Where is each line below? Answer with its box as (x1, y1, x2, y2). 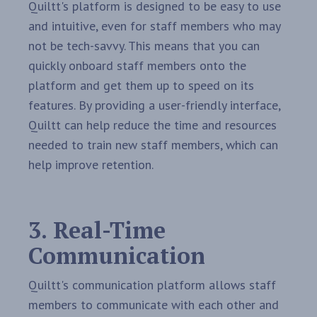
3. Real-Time (28, 215, 166, 246)
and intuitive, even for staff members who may (28, 18, 280, 35)
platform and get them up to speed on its (28, 77, 254, 94)
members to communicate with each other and (28, 296, 279, 313)
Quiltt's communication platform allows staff (28, 277, 276, 294)
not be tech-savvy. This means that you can (28, 38, 260, 54)
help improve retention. (28, 156, 154, 173)
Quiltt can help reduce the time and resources (28, 117, 277, 134)
